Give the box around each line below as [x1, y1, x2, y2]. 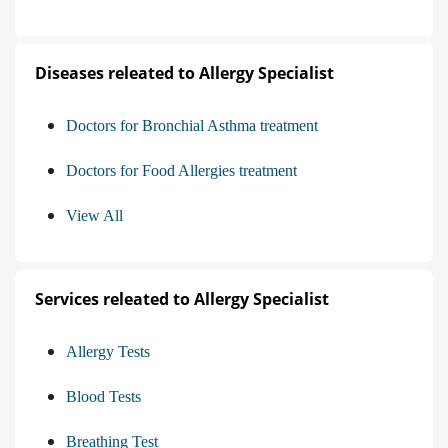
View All [66, 206, 123, 224]
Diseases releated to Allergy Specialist [35, 61, 334, 84]
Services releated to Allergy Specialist [35, 287, 329, 310]
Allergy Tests [66, 342, 150, 360]
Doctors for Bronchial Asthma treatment [66, 116, 318, 134]
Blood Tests [66, 387, 141, 405]
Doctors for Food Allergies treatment [66, 161, 297, 179]
